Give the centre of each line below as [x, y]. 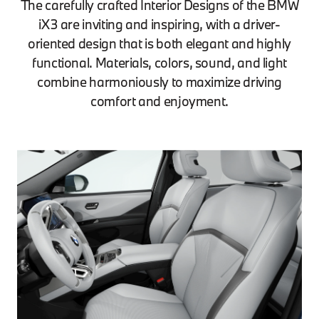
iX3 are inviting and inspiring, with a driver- [159, 25]
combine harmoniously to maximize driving [159, 82]
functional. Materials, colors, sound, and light [159, 63]
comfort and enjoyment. [159, 101]
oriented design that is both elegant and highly [159, 44]
